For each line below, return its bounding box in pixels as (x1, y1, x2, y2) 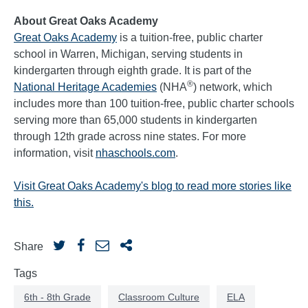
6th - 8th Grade (24, 291, 91, 303)
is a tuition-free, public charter (117, 32, 263, 44)
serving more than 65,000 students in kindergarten (14, 114, 257, 126)
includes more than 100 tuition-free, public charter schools (14, 98, 294, 110)
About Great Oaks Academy (14, 15, 158, 27)
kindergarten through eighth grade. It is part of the (14, 65, 252, 77)
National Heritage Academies (14, 81, 157, 93)
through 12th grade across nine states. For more (14, 131, 246, 143)
